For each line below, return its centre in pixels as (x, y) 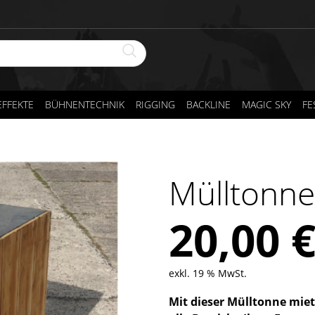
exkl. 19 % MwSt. (208, 273)
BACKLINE (208, 104)
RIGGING (155, 104)
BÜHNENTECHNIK (85, 104)
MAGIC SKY (266, 104)
